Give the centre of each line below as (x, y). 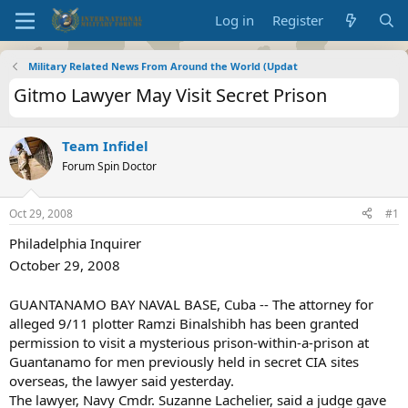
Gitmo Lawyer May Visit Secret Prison (170, 95)
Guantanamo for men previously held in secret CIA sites (184, 361)
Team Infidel (105, 146)
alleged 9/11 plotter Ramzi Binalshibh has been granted (184, 323)
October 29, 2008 (65, 265)
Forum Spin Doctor (109, 166)
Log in (235, 20)
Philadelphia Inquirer (75, 243)
